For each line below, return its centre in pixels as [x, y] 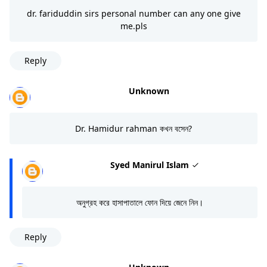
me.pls [133, 26]
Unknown [149, 91]
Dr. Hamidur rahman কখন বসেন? [133, 128]
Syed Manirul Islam [151, 164]
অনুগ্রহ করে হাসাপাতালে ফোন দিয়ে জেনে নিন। [140, 202]
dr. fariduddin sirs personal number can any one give [133, 13]
